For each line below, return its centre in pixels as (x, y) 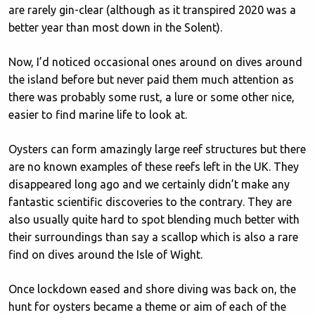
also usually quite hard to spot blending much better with (154, 219)
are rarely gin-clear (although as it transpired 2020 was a (152, 10)
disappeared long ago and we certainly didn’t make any (149, 184)
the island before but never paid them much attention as (151, 79)
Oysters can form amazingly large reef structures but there (157, 149)
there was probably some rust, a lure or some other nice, (152, 97)
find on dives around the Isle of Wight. (105, 255)
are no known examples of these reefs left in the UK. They (154, 167)
